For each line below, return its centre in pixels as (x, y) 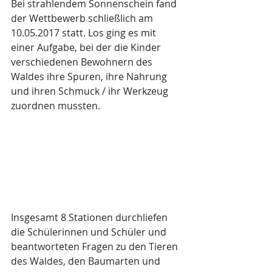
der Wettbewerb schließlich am (83, 18)
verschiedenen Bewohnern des (83, 62)
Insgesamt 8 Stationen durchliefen (90, 218)
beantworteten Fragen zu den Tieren (96, 247)
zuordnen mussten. (56, 106)
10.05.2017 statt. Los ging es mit (85, 33)
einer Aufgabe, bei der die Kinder (87, 47)
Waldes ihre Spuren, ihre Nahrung (90, 76)
